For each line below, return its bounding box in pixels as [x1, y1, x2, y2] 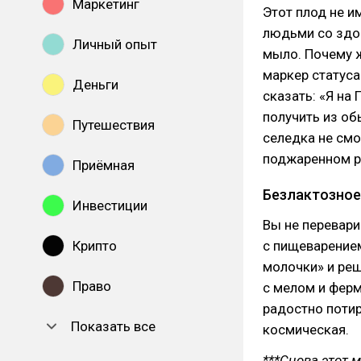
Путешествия [73, 117, 155, 133]
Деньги [73, 77, 118, 93]
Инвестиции [73, 197, 147, 214]
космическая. [263, 322, 349, 338]
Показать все [71, 318, 156, 334]
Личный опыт [73, 36, 157, 52]
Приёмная [73, 157, 135, 173]
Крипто [73, 238, 117, 254]
